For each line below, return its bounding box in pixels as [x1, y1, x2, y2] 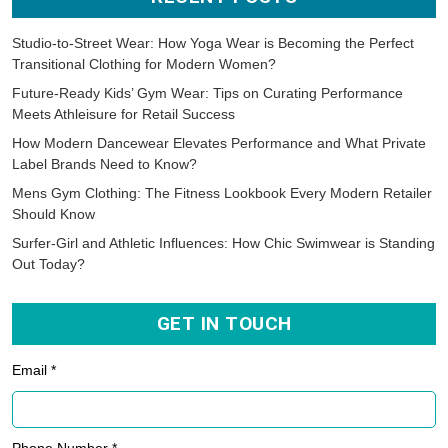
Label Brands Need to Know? [12, 156, 197, 173]
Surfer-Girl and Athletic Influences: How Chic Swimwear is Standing [12, 235, 435, 252]
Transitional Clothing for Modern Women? [12, 56, 276, 73]
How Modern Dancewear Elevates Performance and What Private [12, 135, 426, 152]
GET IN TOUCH [156, 312, 292, 336]
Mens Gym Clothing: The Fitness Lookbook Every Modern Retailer [12, 185, 432, 202]
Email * [12, 362, 56, 379]
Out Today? [12, 256, 85, 273]
